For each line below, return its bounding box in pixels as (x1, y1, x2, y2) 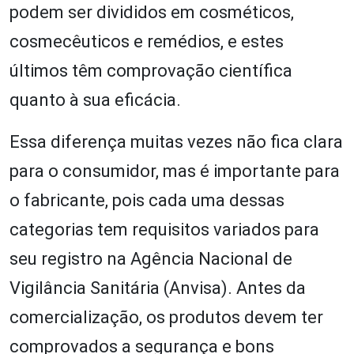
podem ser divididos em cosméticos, (9, 2, 294, 22)
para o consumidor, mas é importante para (9, 161, 340, 181)
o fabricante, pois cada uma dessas (9, 190, 284, 210)
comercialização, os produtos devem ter (9, 307, 323, 327)
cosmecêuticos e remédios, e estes (9, 32, 284, 51)
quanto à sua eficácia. (9, 90, 181, 110)
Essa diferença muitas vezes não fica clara (9, 132, 343, 152)
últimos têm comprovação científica (9, 61, 292, 81)
